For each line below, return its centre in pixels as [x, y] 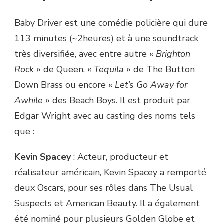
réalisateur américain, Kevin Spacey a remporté [110, 173]
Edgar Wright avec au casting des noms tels [105, 116]
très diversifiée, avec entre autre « [85, 54]
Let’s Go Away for [151, 85]
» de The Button [159, 70]
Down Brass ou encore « [65, 85]
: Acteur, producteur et [120, 157]
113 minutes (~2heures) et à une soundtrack [106, 39]
